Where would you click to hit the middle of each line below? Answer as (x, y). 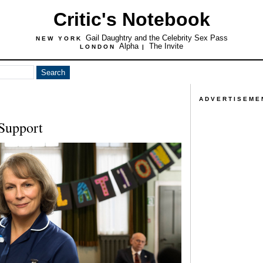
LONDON (100, 47)
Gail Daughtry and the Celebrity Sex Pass (156, 38)
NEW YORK (60, 38)
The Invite (166, 46)
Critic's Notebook (131, 19)
